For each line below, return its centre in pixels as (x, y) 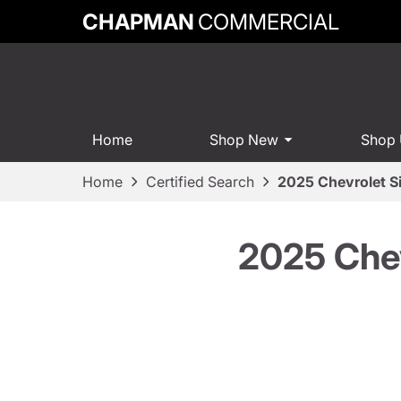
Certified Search (200, 181)
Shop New (243, 140)
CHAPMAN (138, 21)
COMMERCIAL (269, 21)
